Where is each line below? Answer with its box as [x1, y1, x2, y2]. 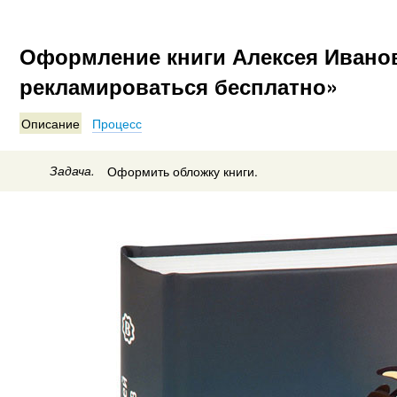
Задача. [50, 161, 96, 179]
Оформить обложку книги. [107, 161, 258, 180]
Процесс [92, 114, 143, 133]
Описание [21, 114, 80, 133]
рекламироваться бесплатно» [19, 71, 338, 102]
